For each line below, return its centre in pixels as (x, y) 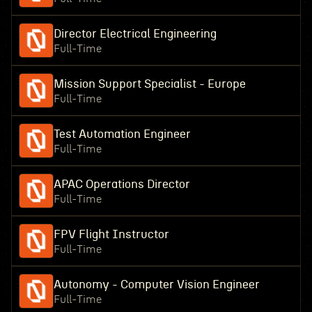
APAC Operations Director (122, 184)
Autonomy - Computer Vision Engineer (156, 284)
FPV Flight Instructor (111, 234)
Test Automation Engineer (122, 134)
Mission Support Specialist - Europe (149, 84)
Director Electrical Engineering (135, 34)
